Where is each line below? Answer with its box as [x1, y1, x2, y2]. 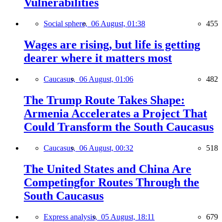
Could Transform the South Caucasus [24, 120, 214, 133]
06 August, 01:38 [91, 19, 145, 28]
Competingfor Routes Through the [24, 175, 199, 189]
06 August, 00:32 [79, 143, 133, 152]
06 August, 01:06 [79, 75, 133, 84]
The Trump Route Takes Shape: [24, 93, 185, 107]
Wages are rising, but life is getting [24, 38, 200, 52]
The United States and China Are [24, 162, 191, 175]
